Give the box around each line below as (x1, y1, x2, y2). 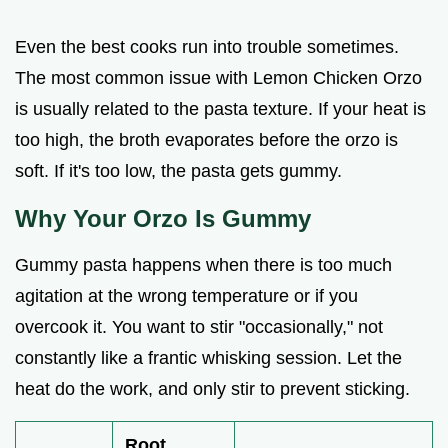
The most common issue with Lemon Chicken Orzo (15, 68, 422, 89)
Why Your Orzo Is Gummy (15, 205, 311, 233)
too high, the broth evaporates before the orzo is (15, 130, 398, 151)
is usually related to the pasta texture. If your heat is (15, 99, 426, 120)
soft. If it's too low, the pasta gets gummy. (15, 161, 342, 182)
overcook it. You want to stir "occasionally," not (15, 317, 383, 338)
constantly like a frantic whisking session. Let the (15, 348, 402, 369)
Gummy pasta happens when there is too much (15, 255, 392, 276)
